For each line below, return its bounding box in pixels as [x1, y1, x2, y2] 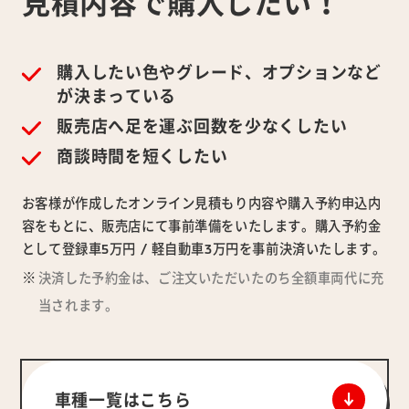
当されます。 [37, 298, 119, 314]
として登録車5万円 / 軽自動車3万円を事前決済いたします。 [21, 240, 386, 257]
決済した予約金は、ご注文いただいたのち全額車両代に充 [37, 270, 384, 287]
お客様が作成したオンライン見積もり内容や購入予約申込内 [21, 194, 382, 211]
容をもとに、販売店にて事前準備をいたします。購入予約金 [21, 217, 382, 234]
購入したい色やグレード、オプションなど [57, 62, 382, 83]
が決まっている [57, 86, 177, 107]
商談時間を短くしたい [57, 146, 228, 167]
